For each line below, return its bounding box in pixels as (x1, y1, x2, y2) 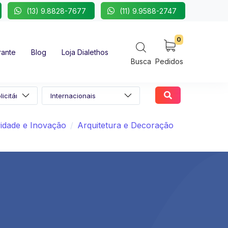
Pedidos (155, 57, 183, 66)
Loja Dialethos (62, 48, 108, 56)
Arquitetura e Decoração (77, 120, 174, 131)
